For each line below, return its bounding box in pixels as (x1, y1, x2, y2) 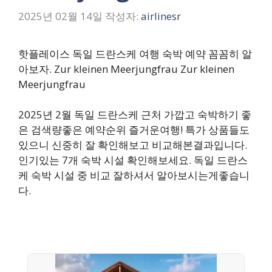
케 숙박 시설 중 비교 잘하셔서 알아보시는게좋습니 (18, 168, 250, 182)
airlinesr (141, 8, 181, 23)
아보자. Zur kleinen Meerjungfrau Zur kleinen (18, 61, 234, 76)
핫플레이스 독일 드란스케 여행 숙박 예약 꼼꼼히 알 (18, 46, 252, 61)
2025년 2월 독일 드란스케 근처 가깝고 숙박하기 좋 (18, 107, 251, 121)
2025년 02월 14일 (18, 8, 103, 23)
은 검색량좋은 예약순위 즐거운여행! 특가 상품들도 (18, 123, 250, 137)
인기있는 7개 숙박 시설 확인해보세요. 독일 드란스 (18, 153, 248, 167)
